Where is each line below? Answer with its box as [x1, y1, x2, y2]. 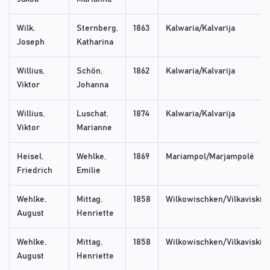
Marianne [77, 124, 112, 133]
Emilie [77, 166, 101, 175]
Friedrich [17, 166, 52, 175]
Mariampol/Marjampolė [166, 152, 254, 162]
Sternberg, [77, 24, 118, 33]
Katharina [77, 38, 113, 47]
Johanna [77, 81, 108, 90]
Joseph [17, 38, 45, 47]
